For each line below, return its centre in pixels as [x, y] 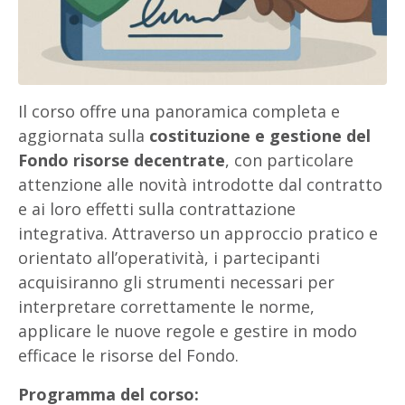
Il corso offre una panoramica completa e [179, 111]
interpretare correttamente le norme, [166, 306]
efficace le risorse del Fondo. [128, 355]
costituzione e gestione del [260, 136]
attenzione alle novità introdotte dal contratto [200, 184]
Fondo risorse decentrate [122, 160]
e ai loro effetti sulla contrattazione [157, 209]
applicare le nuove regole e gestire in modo [188, 331]
